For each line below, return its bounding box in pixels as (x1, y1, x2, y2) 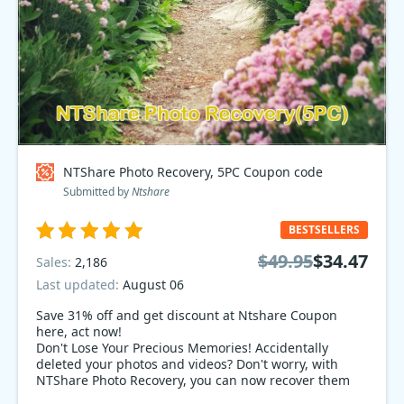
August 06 (123, 276, 184, 293)
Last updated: (36, 276, 123, 293)
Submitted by (63, 184, 132, 199)
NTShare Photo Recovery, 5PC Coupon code (63, 163, 323, 180)
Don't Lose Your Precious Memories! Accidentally (36, 339, 328, 356)
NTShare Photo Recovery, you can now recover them (36, 372, 350, 389)
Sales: (36, 252, 75, 271)
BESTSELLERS (289, 222, 360, 237)
